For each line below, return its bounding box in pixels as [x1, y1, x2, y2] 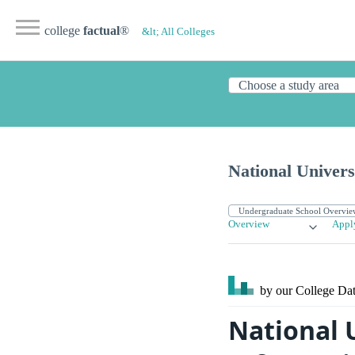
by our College [257, 284, 338, 298]
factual [83, 24, 120, 37]
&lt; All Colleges [142, 26, 215, 37]
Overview [228, 219, 269, 231]
